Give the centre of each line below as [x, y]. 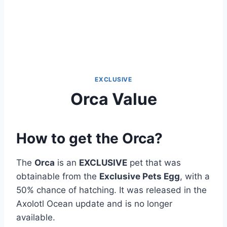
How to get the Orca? [89, 138]
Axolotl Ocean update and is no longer [94, 203]
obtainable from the [58, 176]
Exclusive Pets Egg [140, 176]
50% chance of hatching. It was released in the [111, 190]
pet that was [154, 162]
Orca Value [113, 99]
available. [36, 217]
